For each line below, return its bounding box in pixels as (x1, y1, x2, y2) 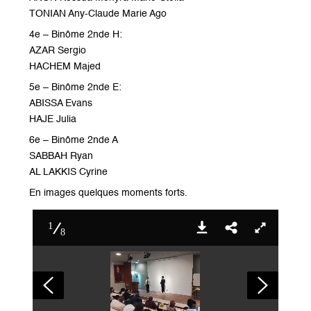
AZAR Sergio (29, 46, 87, 56)
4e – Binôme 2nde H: (29, 30, 123, 40)
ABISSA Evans (29, 99, 93, 109)
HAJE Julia (29, 115, 77, 125)
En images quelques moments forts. (29, 188, 188, 199)
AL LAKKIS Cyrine (29, 167, 108, 178)
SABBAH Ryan (29, 151, 94, 162)
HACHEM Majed (29, 62, 101, 72)
